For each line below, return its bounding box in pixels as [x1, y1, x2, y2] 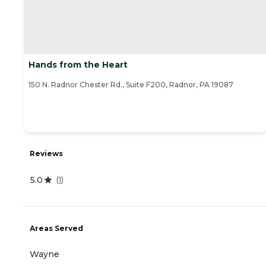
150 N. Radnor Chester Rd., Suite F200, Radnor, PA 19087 [28, 80, 233, 90]
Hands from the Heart [28, 59, 128, 71]
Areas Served [30, 224, 83, 233]
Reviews [30, 148, 63, 158]
